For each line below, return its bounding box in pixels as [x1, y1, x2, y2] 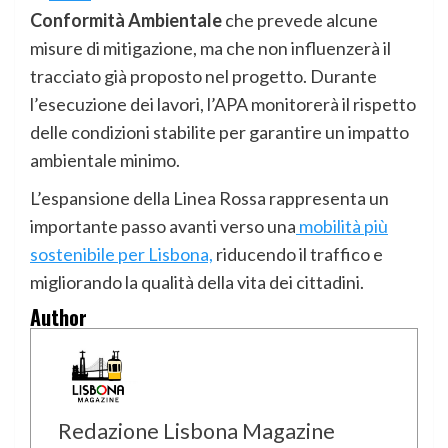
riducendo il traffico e [213, 242, 383, 265]
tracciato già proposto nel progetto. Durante [30, 64, 377, 87]
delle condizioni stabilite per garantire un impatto [30, 120, 409, 143]
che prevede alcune [222, 8, 378, 31]
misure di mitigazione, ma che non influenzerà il [30, 36, 391, 59]
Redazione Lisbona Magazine [58, 417, 335, 444]
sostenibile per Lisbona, [30, 242, 213, 265]
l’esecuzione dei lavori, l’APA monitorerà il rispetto [30, 92, 416, 115]
